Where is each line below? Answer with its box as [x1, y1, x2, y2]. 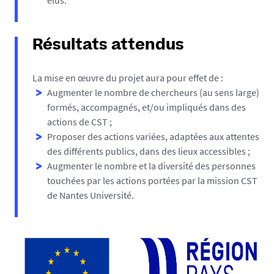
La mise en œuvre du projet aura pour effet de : [32, 72, 223, 84]
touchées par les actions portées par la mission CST [47, 174, 257, 187]
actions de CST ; [47, 116, 112, 128]
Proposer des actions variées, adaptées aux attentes [47, 130, 259, 143]
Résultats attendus [32, 39, 184, 53]
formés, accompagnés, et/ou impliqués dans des [47, 101, 246, 113]
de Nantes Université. [47, 189, 134, 201]
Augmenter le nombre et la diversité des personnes [47, 160, 256, 172]
